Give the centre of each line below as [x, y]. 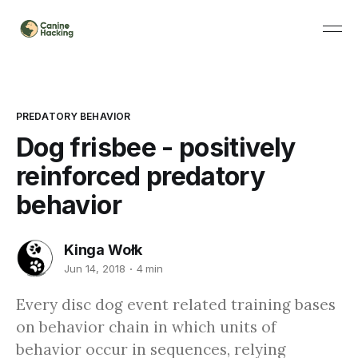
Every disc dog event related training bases [176, 304]
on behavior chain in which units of [146, 326]
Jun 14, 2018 [95, 269]
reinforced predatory [141, 176]
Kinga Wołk [103, 249]
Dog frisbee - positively [156, 147]
